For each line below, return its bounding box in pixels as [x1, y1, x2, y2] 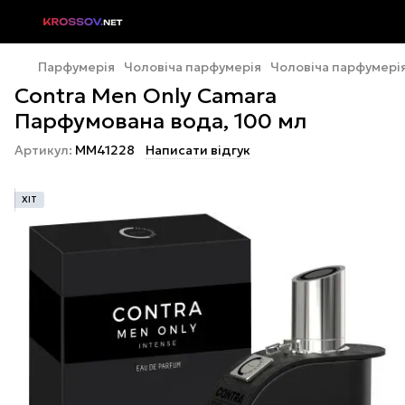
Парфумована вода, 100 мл [14, 108, 306, 135]
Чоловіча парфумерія [124, 59, 261, 75]
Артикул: [14, 142, 72, 158]
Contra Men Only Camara [14, 82, 277, 109]
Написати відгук [146, 142, 250, 158]
